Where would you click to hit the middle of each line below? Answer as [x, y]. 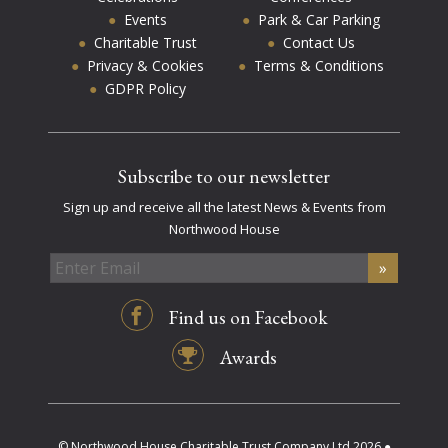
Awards [246, 358]
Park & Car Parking [318, 20]
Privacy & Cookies [145, 66]
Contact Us [318, 43]
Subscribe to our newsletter [224, 177]
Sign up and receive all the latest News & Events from [224, 207]
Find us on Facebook [246, 318]
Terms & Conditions [318, 66]
